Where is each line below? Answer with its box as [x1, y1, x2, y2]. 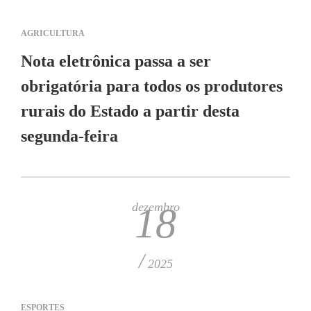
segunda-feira [21, 127, 118, 145]
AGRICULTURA [21, 28, 85, 38]
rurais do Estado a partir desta [21, 102, 239, 120]
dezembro [131, 200, 180, 214]
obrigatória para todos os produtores [21, 77, 283, 95]
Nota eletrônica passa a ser [21, 52, 211, 70]
